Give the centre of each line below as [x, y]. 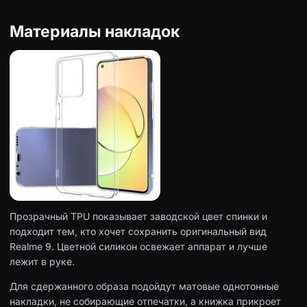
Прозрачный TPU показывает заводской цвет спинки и [138, 217]
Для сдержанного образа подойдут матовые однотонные [144, 286]
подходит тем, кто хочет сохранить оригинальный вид [138, 232]
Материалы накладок [95, 31]
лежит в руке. [42, 262]
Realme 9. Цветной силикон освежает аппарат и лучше [138, 247]
